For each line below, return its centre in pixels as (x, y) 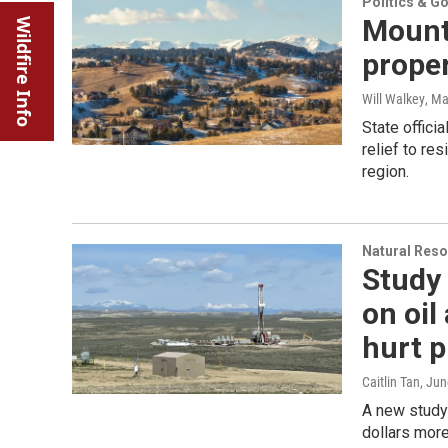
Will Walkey (393, 99)
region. (385, 171)
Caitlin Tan (391, 382)
